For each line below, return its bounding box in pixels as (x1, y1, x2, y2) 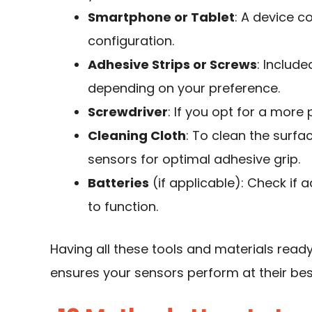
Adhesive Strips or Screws (88, 56, 257, 74)
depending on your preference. (88, 79, 280, 97)
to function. (88, 198, 158, 216)
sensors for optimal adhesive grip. (88, 150, 300, 169)
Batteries (88, 174, 149, 192)
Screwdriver (88, 103, 168, 121)
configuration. (88, 32, 174, 50)
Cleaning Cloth (88, 127, 186, 145)
